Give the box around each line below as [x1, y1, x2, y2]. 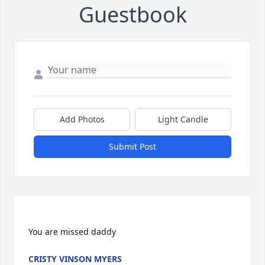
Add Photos [59, 114, 105, 125]
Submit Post [109, 141, 156, 153]
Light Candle [158, 114, 208, 125]
